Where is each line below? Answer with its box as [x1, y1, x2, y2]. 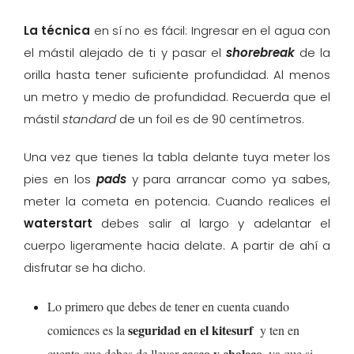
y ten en [260, 322, 299, 339]
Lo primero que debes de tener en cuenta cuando [47, 298, 289, 315]
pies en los [24, 171, 96, 188]
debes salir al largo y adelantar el [92, 215, 330, 232]
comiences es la [47, 322, 128, 339]
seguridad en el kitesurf [128, 321, 253, 340]
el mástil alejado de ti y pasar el [24, 44, 226, 62]
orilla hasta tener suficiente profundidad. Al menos [24, 66, 330, 84]
